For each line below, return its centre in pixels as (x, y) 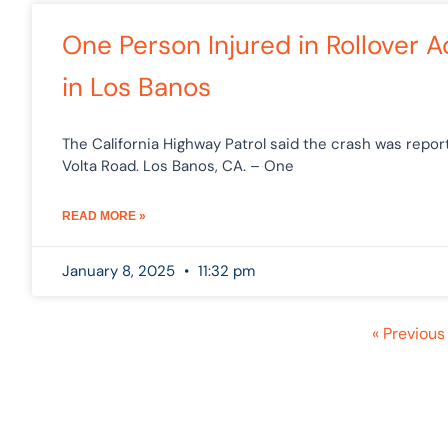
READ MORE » (104, 215)
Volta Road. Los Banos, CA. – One (178, 165)
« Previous (408, 333)
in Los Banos (136, 86)
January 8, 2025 (120, 270)
